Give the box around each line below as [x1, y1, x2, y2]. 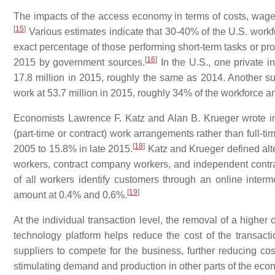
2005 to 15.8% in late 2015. [14, 144, 133, 154]
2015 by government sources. [14, 57, 145, 68]
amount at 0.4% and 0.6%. [14, 190, 127, 200]
